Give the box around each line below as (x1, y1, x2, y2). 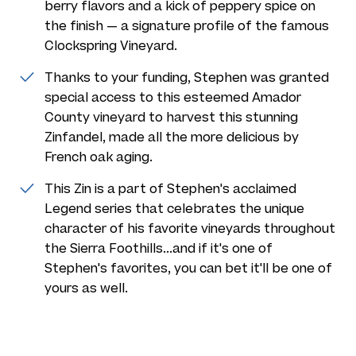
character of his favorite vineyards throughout (44, 221, 335, 236)
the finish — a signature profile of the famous (44, 18, 329, 33)
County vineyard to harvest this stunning (44, 110, 298, 125)
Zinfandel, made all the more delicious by (44, 130, 299, 145)
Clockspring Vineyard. (44, 38, 177, 53)
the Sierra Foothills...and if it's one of (44, 241, 273, 256)
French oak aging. (44, 149, 156, 164)
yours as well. (44, 281, 128, 296)
